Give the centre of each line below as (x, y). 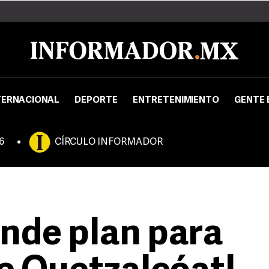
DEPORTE (96, 101)
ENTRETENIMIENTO (176, 101)
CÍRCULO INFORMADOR (109, 142)
